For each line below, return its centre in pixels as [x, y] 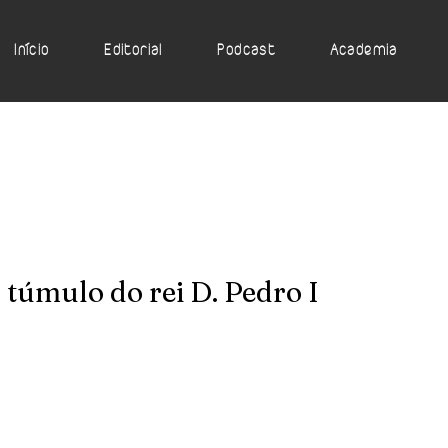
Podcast [246, 51]
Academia [363, 51]
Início [32, 51]
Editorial [133, 51]
